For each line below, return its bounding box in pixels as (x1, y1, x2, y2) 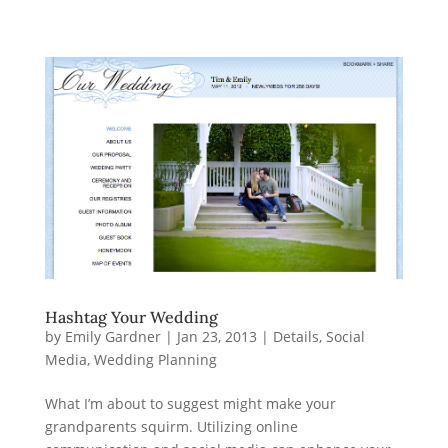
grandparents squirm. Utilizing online (44, 416, 298, 436)
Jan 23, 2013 (176, 326, 257, 346)
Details (272, 326, 319, 346)
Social (325, 326, 365, 346)
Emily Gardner (64, 326, 161, 346)
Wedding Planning (93, 349, 217, 369)
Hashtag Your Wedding (44, 306, 218, 327)
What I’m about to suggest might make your (44, 393, 336, 413)
